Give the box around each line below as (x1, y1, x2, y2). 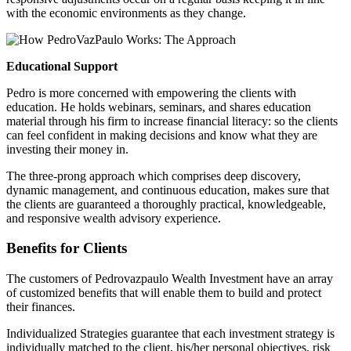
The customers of (6, 272, 95, 285)
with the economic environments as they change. (6, 5, 246, 20)
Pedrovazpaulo (95, 272, 168, 285)
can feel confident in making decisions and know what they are (6, 128, 317, 142)
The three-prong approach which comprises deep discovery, (6, 168, 301, 183)
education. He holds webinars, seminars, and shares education (6, 100, 311, 114)
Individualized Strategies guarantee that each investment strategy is (6, 327, 335, 340)
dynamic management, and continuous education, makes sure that (6, 183, 329, 197)
